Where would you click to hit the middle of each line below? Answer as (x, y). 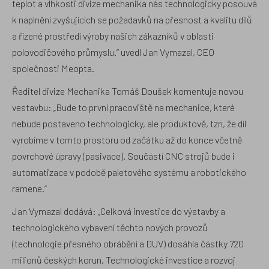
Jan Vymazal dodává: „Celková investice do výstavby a (119, 211)
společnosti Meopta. (53, 68)
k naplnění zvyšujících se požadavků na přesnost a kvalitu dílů (132, 19)
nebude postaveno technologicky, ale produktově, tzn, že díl (129, 123)
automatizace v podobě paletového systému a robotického (129, 172)
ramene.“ (29, 188)
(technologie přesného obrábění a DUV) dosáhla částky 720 (128, 243)
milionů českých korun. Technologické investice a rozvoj (124, 259)
